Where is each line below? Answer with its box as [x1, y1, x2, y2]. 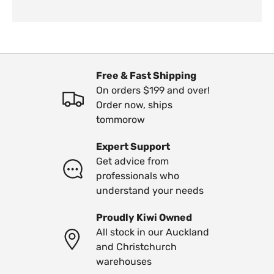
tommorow [96, 113, 145, 125]
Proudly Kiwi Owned [96, 211, 192, 223]
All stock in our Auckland [96, 226, 209, 238]
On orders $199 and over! [96, 84, 210, 96]
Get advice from [96, 155, 169, 167]
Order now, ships [96, 98, 172, 111]
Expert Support [96, 140, 170, 152]
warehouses [96, 255, 152, 267]
